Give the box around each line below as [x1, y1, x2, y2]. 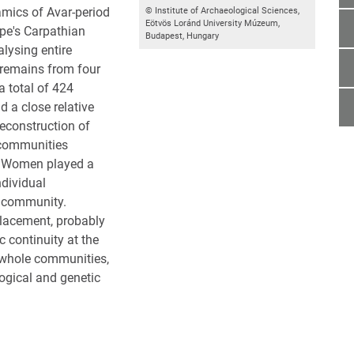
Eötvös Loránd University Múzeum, [145, 17, 280, 28]
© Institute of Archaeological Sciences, [145, 5, 299, 16]
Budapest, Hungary [145, 30, 219, 41]
